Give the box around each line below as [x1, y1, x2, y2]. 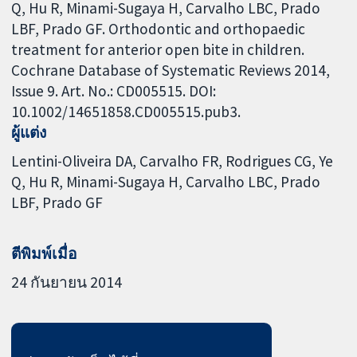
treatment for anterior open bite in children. [11, 39, 305, 59]
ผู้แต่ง [11, 122, 47, 142]
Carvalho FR [139, 151, 219, 171]
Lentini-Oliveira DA [11, 151, 133, 171]
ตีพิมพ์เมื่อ [11, 243, 78, 263]
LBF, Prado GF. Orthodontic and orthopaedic [11, 18, 306, 38]
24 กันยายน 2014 [11, 272, 123, 292]
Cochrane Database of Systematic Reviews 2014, [11, 60, 331, 80]
